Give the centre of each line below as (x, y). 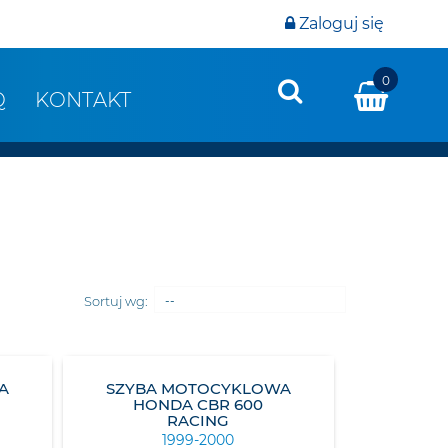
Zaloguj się (341, 23)
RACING (198, 420)
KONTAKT (83, 100)
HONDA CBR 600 (198, 404)
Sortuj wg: (116, 301)
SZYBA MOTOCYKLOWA (198, 388)
